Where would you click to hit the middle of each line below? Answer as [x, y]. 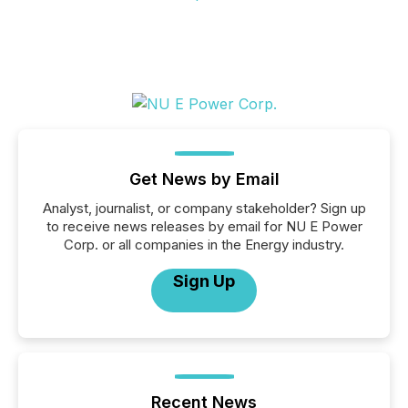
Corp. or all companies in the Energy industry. [204, 245]
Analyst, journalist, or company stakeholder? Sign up [204, 208]
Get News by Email [204, 179]
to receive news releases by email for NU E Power [204, 226]
